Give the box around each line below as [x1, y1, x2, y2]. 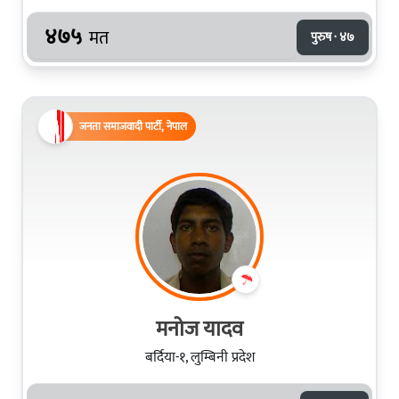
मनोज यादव [156, 311, 243, 347]
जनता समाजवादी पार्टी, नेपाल [79, 117, 187, 135]
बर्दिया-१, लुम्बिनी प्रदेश [144, 345, 255, 370]
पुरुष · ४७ [311, 26, 354, 47]
